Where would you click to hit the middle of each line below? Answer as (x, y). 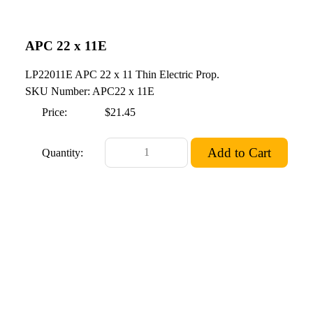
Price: (54, 112)
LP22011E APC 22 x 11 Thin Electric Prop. (122, 74)
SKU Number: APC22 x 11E (90, 91)
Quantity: (63, 153)
